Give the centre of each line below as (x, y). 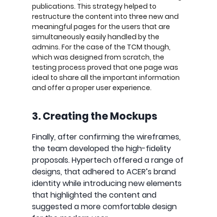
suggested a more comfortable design (104, 206)
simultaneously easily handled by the (96, 37)
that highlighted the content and (94, 195)
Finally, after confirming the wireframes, (106, 137)
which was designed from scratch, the (98, 57)
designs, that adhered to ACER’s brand (104, 171)
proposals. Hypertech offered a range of (108, 160)
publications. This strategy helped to (94, 6)
